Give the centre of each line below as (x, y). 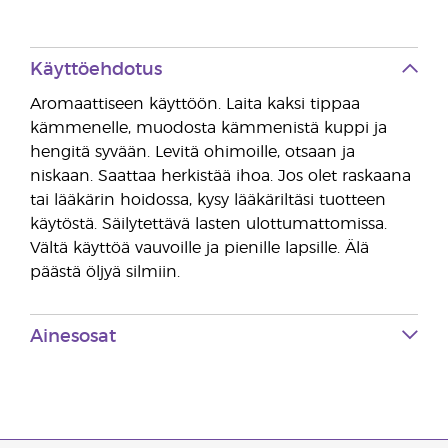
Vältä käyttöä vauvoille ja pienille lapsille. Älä (199, 248)
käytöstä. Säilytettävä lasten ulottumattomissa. (208, 224)
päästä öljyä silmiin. (105, 272)
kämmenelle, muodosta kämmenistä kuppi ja (208, 128)
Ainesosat (73, 337)
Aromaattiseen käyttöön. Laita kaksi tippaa (195, 104)
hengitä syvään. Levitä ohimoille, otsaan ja (192, 152)
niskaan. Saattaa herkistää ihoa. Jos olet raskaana (220, 176)
